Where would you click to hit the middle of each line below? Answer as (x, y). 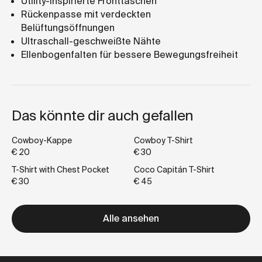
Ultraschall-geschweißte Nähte (91, 42)
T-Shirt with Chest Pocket (61, 170)
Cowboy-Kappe (42, 141)
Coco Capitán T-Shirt (174, 170)
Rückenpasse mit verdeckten (86, 15)
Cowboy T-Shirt (163, 141)
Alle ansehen (131, 219)
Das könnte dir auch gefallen (103, 116)
